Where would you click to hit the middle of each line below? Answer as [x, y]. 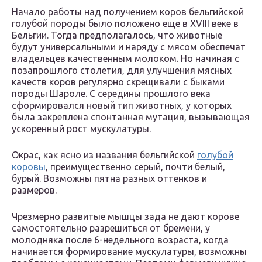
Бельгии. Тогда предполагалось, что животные [117, 35]
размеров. [34, 190]
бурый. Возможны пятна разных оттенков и [109, 179]
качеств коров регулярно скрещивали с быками [118, 82]
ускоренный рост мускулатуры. [81, 129]
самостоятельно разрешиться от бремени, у [111, 228]
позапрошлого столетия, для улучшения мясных [122, 70]
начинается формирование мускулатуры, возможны [129, 252]
